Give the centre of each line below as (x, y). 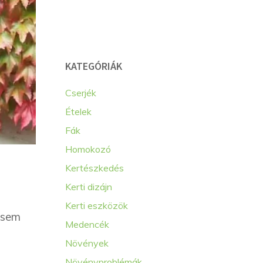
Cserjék (81, 93)
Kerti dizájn (89, 187)
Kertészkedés (95, 168)
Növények (87, 243)
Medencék (87, 224)
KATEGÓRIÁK (94, 66)
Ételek (78, 112)
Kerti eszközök (97, 205)
